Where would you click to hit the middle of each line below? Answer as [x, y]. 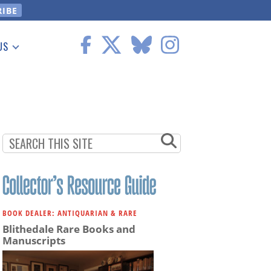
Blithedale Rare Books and [69, 229]
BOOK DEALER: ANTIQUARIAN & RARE [70, 213]
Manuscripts [34, 241]
